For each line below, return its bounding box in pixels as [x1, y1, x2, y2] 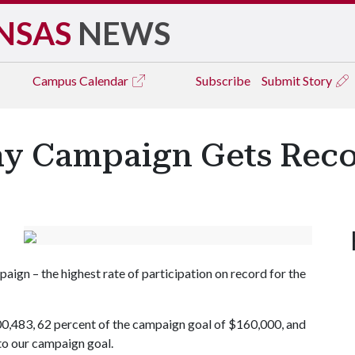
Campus [32, 73, 79, 88]
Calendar [79, 73, 131, 88]
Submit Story [261, 73, 334, 88]
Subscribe [196, 73, 250, 88]
